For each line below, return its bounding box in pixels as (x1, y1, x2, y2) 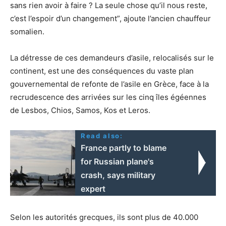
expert (81, 183, 106, 194)
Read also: (81, 131, 123, 140)
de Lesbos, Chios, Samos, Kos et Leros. (10, 105, 150, 115)
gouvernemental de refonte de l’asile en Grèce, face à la (10, 79, 209, 89)
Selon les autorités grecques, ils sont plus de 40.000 (10, 212, 198, 222)
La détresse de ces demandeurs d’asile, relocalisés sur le (10, 52, 214, 63)
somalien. (10, 26, 44, 36)
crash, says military (81, 169, 156, 180)
